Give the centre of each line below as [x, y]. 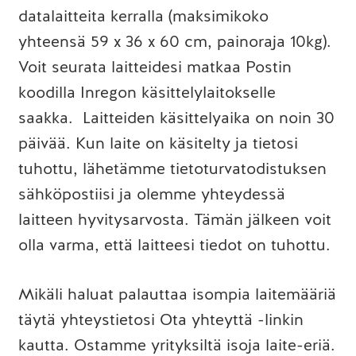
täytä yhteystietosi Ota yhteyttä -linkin [161, 319]
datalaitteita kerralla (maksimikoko [143, 16]
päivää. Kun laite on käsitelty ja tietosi [158, 143]
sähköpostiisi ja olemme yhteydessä [151, 194]
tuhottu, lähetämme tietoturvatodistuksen [172, 168]
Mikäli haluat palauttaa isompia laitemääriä [177, 294]
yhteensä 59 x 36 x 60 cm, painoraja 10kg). [174, 41]
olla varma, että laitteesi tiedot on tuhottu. [174, 245]
